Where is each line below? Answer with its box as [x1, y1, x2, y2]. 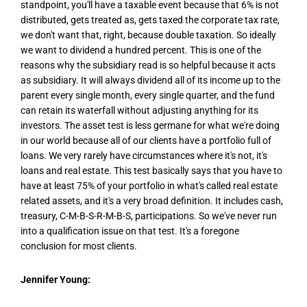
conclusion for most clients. [21, 240, 137, 251]
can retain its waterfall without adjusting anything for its [21, 104, 258, 116]
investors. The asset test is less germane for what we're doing [21, 119, 280, 131]
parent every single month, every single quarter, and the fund [21, 89, 275, 101]
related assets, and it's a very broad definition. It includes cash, [21, 195, 283, 206]
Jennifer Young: [21, 274, 90, 286]
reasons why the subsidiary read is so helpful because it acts [21, 59, 275, 71]
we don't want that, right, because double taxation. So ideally [21, 29, 276, 40]
